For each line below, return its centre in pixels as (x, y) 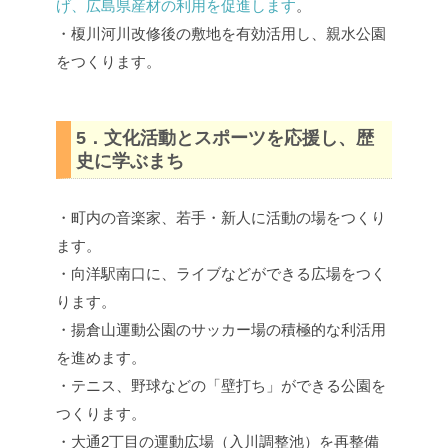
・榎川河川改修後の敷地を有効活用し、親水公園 (221, 34)
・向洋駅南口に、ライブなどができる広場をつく (221, 274)
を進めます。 (101, 358)
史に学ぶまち (130, 160)
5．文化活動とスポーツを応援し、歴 (225, 137)
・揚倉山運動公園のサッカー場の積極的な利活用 (221, 330)
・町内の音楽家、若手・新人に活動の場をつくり (221, 218)
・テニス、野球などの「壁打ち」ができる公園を (221, 386)
